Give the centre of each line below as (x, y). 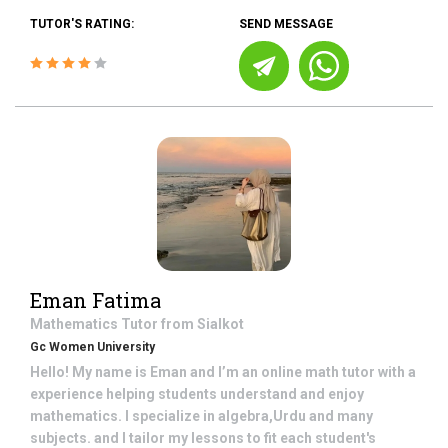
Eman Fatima (95, 300)
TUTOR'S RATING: (82, 24)
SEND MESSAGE (286, 24)
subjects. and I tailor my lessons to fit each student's (203, 438)
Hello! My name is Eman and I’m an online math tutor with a (223, 372)
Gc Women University (92, 347)
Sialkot (220, 324)
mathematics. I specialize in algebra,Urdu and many (201, 416)
